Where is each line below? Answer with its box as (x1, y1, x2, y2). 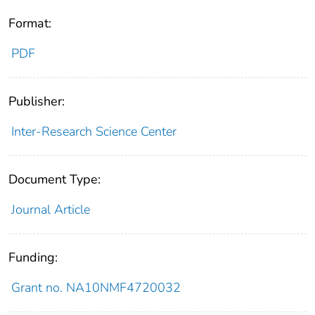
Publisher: (8, 93, 65, 110)
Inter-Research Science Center (11, 123, 176, 141)
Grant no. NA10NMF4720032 (11, 279, 181, 297)
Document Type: (8, 171, 101, 188)
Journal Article (11, 201, 90, 219)
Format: (8, 15, 51, 32)
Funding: (8, 249, 58, 266)
